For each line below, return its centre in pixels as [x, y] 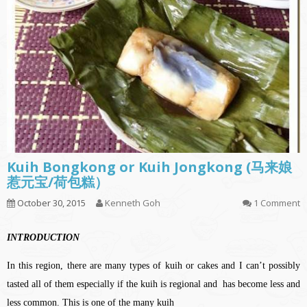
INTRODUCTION [43, 237]
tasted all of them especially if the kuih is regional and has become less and [153, 284]
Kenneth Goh [133, 202]
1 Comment [277, 202]
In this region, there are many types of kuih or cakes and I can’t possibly [153, 265]
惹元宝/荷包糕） [58, 182]
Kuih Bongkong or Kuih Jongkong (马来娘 [149, 167]
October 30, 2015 [50, 202]
